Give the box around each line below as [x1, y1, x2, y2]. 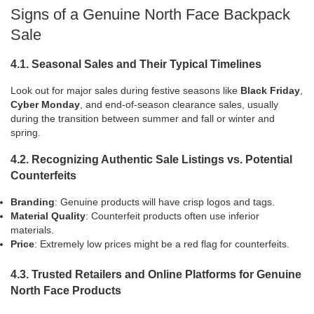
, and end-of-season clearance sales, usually [80, 99, 278, 111]
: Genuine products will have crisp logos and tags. [55, 196, 275, 208]
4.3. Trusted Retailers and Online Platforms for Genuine [11, 268, 301, 281]
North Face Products [11, 284, 121, 297]
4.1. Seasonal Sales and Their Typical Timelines [11, 57, 261, 70]
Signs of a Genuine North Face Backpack [11, 5, 290, 23]
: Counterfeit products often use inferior [86, 210, 259, 222]
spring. [11, 127, 41, 139]
